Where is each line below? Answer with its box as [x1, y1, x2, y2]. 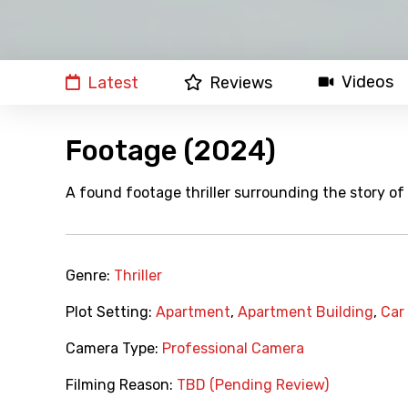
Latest [87, 73, 138, 94]
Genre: [66, 267, 114, 285]
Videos [342, 72, 393, 93]
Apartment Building [238, 303, 373, 321]
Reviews [209, 73, 272, 94]
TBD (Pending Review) [177, 376, 329, 394]
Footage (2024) [66, 134, 276, 168]
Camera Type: [66, 340, 162, 358]
